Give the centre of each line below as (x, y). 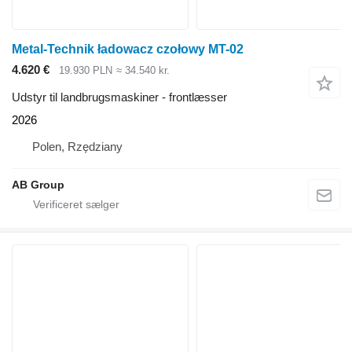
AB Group (38, 184)
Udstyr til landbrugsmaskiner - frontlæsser (119, 97)
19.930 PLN (86, 71)
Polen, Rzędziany (77, 146)
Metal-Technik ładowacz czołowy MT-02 (128, 49)
